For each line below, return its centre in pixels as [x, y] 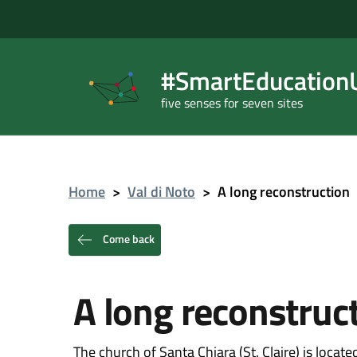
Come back [127, 238]
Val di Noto [161, 192]
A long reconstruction [284, 192]
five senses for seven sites [232, 102]
